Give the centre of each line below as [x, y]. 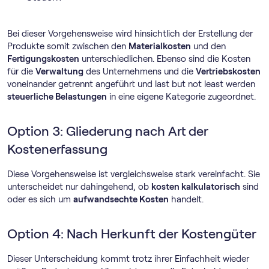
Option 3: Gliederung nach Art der [108, 131]
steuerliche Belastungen [57, 97]
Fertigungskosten [43, 59]
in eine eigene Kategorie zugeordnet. [181, 97]
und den [208, 46]
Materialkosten [160, 46]
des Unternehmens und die [140, 71]
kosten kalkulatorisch [196, 187]
